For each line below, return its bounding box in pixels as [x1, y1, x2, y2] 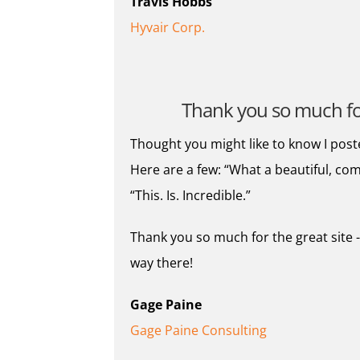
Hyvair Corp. [130, 18, 205, 37]
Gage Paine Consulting [130, 321, 267, 340]
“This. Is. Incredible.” [130, 186, 251, 205]
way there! [130, 254, 193, 272]
